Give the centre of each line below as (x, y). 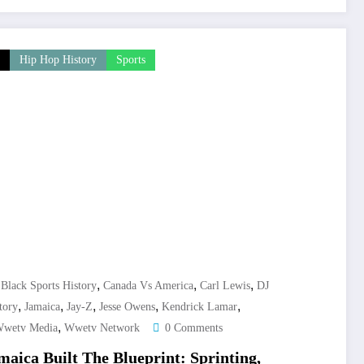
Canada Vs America (148, 286)
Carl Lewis (225, 286)
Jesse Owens (127, 307)
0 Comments (194, 328)
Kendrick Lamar (199, 307)
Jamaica (42, 307)
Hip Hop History (58, 60)
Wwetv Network (102, 328)
